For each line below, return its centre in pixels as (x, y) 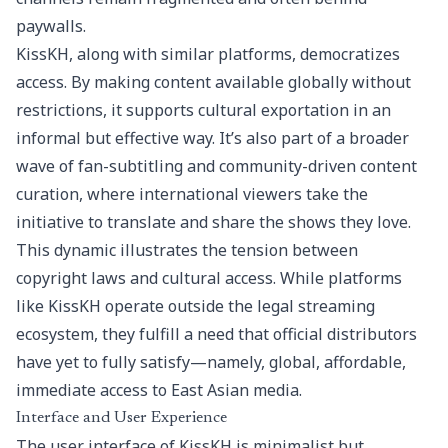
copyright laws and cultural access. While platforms (209, 278)
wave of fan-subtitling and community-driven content (216, 166)
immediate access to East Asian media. (159, 390)
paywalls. (51, 26)
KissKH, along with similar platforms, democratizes (208, 54)
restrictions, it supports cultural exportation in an (203, 110)
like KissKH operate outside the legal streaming (195, 306)
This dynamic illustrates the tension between (187, 250)
